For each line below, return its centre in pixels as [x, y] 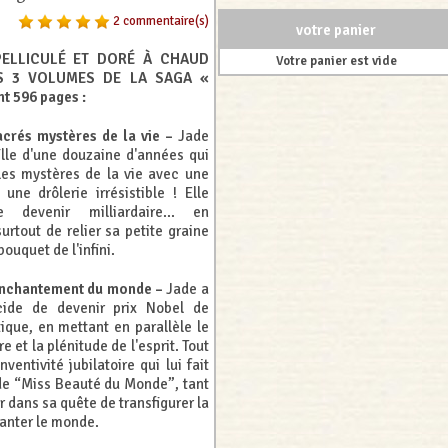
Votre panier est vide [336, 60]
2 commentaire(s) [160, 21]
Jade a [185, 289]
